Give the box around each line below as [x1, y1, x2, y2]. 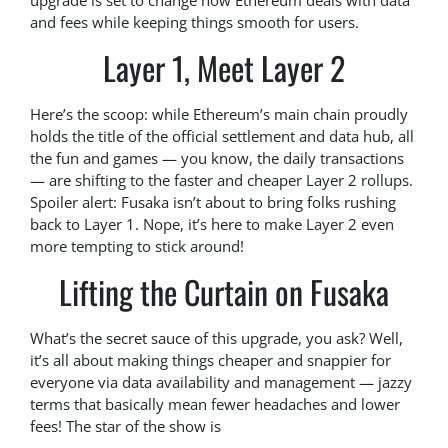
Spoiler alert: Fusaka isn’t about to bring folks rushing [30, 192, 396, 213]
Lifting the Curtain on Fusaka [59, 268, 389, 316]
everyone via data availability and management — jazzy [30, 372, 412, 393]
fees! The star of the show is [30, 416, 221, 437]
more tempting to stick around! [30, 236, 244, 257]
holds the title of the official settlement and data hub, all [30, 126, 414, 147]
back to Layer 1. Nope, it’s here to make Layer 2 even [30, 214, 394, 235]
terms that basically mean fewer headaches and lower [30, 394, 400, 415]
